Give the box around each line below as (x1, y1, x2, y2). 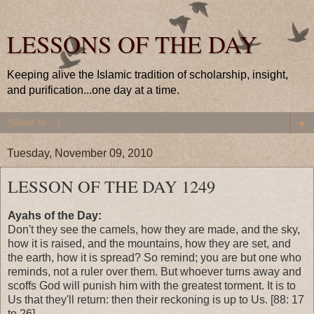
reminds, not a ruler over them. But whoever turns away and (8, 265, 301, 278)
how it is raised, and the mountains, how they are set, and (8, 237, 291, 250)
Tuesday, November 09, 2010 (7, 147, 153, 159)
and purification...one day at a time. (7, 84, 179, 96)
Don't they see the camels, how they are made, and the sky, (8, 223, 300, 235)
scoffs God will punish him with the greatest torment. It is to (8, 279, 296, 292)
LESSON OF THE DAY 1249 (8, 175, 215, 198)
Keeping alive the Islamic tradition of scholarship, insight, (7, 69, 288, 81)
